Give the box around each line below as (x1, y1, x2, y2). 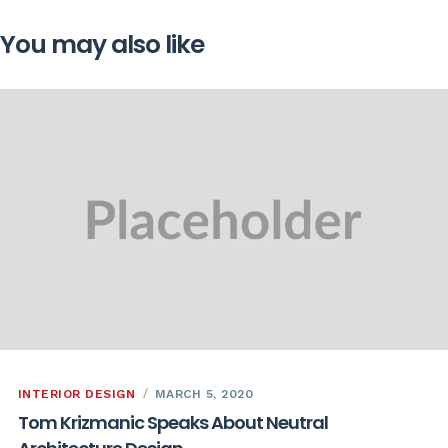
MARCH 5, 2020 (154, 386, 254, 401)
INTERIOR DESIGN (17, 386, 135, 401)
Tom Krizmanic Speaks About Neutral (17, 409, 328, 435)
